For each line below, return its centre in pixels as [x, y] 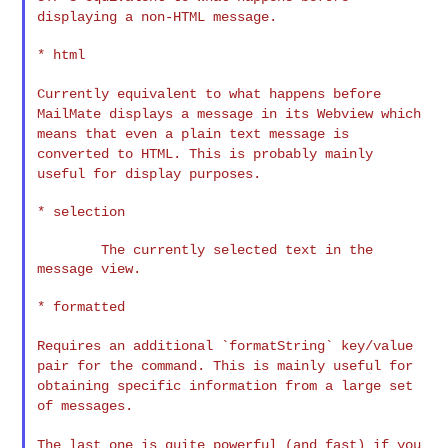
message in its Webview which [309, 113]
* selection [81, 211]
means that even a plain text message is [193, 133]
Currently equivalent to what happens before [209, 93]
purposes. [225, 173]
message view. [89, 268]
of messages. [85, 405]
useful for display [113, 173]
